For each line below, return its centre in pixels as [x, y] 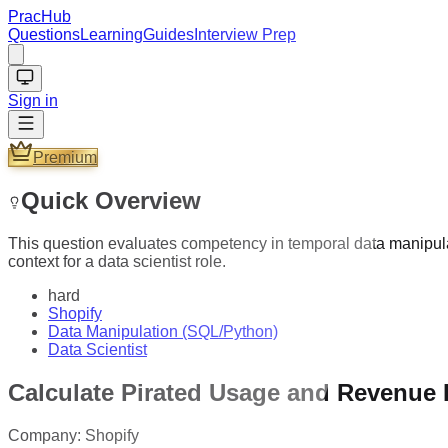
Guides [168, 34]
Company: [46, 435]
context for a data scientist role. [117, 261]
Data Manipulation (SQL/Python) [163, 331]
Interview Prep [245, 34]
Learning [111, 34]
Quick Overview [111, 200]
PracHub [39, 16]
